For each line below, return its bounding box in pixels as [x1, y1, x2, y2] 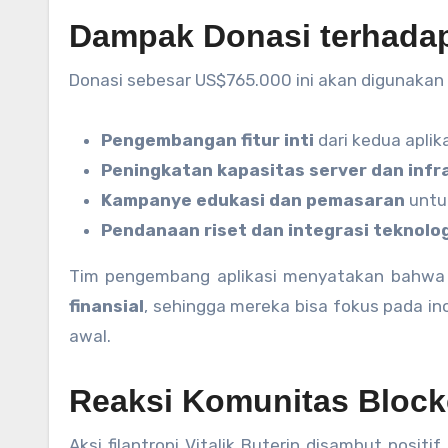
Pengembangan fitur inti [101, 130, 314, 151]
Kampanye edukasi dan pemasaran [101, 190, 405, 211]
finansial [69, 296, 144, 317]
